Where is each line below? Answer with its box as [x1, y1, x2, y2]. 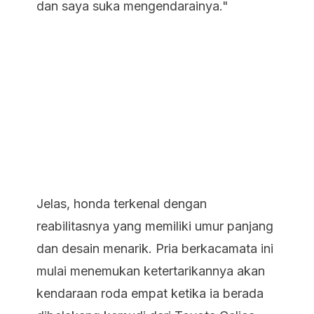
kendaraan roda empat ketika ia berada [36, 286, 264, 301]
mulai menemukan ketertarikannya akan [36, 264, 265, 278]
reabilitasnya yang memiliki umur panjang [36, 219, 273, 233]
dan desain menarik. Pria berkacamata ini [36, 241, 273, 256]
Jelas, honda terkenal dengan [36, 196, 207, 211]
